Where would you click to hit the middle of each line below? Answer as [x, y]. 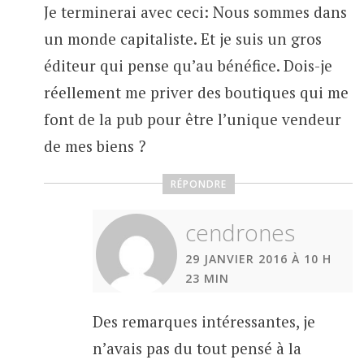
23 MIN [207, 278]
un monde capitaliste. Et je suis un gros [182, 39]
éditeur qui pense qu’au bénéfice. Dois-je [188, 66]
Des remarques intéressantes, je [204, 321]
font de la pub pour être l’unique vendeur [192, 119]
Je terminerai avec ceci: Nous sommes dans [195, 12]
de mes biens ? [94, 146]
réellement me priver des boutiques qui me [196, 93]
